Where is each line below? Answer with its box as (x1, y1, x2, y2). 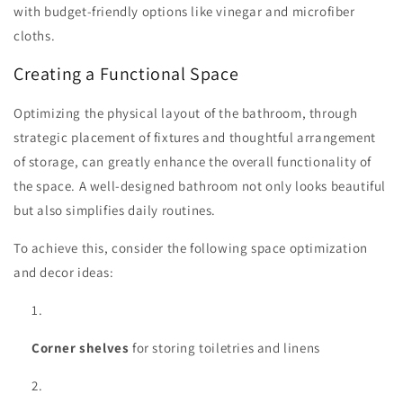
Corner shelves (31, 338, 130, 356)
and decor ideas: (13, 263, 114, 281)
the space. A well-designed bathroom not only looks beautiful (13, 176, 387, 194)
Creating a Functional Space (13, 62, 239, 86)
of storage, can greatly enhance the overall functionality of (13, 152, 372, 170)
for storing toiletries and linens (129, 338, 320, 356)
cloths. (13, 26, 56, 44)
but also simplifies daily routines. (13, 201, 217, 219)
